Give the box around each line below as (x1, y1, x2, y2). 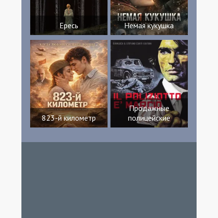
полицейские (127, 112, 170, 123)
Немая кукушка (124, 20, 174, 30)
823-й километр (41, 112, 96, 123)
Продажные (128, 103, 169, 113)
